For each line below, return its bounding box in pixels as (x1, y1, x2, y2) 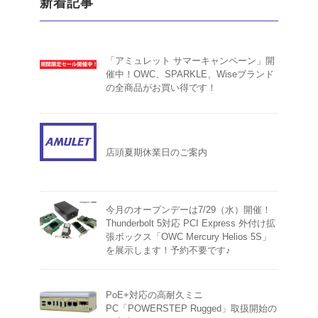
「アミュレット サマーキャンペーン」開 (106, 55, 275, 67)
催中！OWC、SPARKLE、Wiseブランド (106, 69, 274, 80)
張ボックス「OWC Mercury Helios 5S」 (106, 231, 271, 243)
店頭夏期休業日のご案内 (106, 147, 207, 158)
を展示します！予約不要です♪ (106, 245, 231, 256)
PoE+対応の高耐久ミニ (106, 290, 203, 301)
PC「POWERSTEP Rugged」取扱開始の (106, 303, 277, 314)
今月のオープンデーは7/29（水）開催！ (106, 204, 271, 216)
